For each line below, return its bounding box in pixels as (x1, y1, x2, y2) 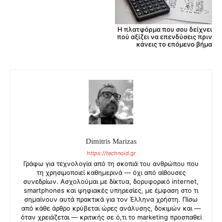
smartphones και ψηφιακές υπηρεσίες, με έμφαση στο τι (24, 186, 198, 195)
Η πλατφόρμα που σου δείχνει (117, 25, 212, 34)
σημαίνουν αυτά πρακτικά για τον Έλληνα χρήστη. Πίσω (24, 195, 198, 204)
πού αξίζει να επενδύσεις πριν (116, 33, 212, 41)
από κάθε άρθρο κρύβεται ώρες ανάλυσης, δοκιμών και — (21, 204, 201, 213)
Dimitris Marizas (85, 137, 137, 146)
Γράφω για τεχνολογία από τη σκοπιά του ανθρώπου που (23, 160, 199, 168)
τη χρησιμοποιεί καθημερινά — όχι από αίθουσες (36, 168, 186, 177)
